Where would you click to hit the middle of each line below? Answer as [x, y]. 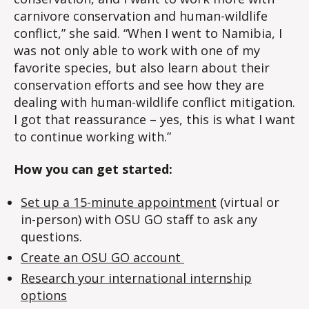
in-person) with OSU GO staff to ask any [139, 219]
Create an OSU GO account [102, 257]
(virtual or [248, 202]
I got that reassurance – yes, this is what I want [154, 119]
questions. [51, 236]
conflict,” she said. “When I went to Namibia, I [148, 33]
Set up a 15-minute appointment [119, 202]
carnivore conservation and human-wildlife [141, 16]
